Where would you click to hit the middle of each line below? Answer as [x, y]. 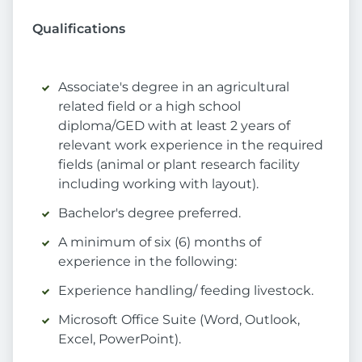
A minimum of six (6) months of [160, 242]
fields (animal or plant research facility [179, 165]
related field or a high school [149, 107]
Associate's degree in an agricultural [174, 87]
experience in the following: [147, 262]
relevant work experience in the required [191, 145]
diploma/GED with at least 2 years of [174, 126]
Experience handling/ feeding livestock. [186, 291]
